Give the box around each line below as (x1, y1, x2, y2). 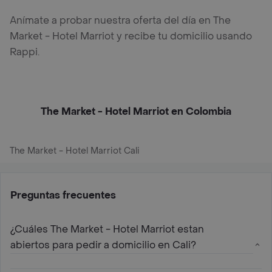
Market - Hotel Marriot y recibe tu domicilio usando (10, 29, 252, 42)
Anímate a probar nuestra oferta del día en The (10, 13, 231, 27)
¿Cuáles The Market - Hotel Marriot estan (10, 222, 204, 236)
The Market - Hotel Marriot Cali (10, 144, 140, 157)
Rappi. (10, 45, 39, 58)
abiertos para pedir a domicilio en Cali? (10, 238, 196, 251)
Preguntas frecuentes (10, 188, 116, 202)
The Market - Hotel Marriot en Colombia (41, 104, 231, 118)
